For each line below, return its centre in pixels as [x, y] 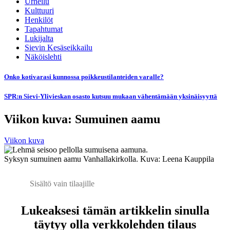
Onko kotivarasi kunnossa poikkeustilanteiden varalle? [84, 77]
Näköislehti [43, 57]
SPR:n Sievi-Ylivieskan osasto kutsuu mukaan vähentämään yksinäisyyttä [111, 97]
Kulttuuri [39, 11]
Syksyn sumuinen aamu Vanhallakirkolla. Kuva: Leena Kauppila [109, 159]
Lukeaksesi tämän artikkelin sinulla [115, 211]
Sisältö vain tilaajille [62, 184]
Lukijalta [39, 38]
